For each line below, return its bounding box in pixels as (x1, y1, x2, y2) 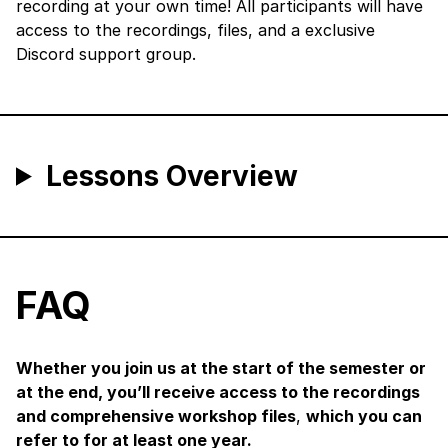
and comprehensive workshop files (16, 405, 296, 426)
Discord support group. (16, 43, 196, 64)
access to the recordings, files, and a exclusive (16, 19, 375, 40)
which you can (306, 405, 422, 426)
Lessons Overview (45, 158, 298, 193)
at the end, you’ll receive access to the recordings (16, 381, 420, 402)
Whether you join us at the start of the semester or (16, 357, 426, 378)
